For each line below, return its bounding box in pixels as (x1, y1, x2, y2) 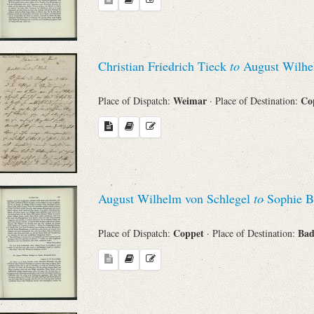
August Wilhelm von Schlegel (98, 189, 254, 207)
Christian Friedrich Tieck (98, 57, 230, 74)
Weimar (173, 93, 210, 109)
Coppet (173, 226, 207, 241)
